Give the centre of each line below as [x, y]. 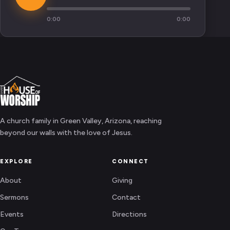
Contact [126, 197]
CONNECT [130, 161]
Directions [129, 214]
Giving [122, 180]
